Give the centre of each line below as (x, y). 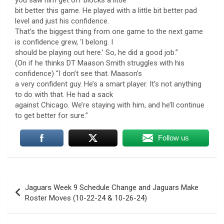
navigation (36, 195)
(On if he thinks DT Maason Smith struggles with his (100, 63)
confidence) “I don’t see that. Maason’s (78, 73)
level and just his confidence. (62, 21)
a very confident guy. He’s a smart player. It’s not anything (108, 84)
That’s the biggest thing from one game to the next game (109, 31)
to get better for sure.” (51, 115)
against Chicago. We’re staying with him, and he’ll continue (110, 105)
